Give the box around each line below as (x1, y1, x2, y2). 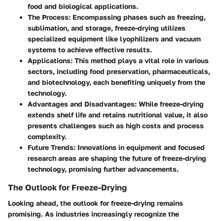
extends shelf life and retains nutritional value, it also (28, 110, 208, 119)
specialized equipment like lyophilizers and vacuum (28, 34, 201, 43)
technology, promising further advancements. (28, 164, 179, 173)
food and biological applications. (28, 1, 138, 10)
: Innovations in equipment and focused (74, 143, 205, 151)
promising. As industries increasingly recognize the (8, 209, 179, 218)
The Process (28, 12, 69, 21)
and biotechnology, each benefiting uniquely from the (28, 77, 205, 86)
